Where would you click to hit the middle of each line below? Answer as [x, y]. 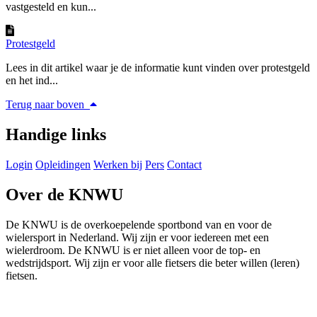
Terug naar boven [46, 105]
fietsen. [22, 275]
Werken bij [118, 164]
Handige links [56, 135]
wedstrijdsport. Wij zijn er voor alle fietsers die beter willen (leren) [152, 263]
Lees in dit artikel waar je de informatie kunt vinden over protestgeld [158, 68]
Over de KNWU [64, 194]
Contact [184, 164]
